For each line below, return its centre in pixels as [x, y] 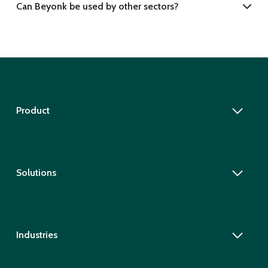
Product [33, 111]
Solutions [36, 173]
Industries [36, 235]
